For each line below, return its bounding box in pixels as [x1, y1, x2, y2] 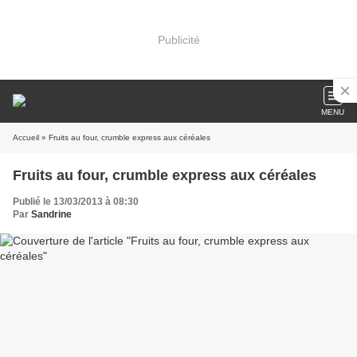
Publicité [157, 33, 200, 46]
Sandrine [31, 209, 72, 220]
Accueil [13, 133, 39, 142]
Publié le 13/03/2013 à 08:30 [13, 196, 139, 207]
